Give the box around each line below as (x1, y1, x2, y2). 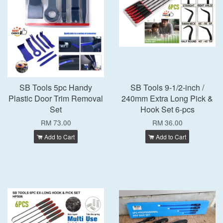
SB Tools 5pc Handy (19, 82, 92, 93)
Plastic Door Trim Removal (8, 93, 103, 104)
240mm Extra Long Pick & (121, 93, 213, 104)
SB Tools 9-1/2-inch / (130, 82, 204, 93)
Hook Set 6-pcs (140, 104, 195, 115)
